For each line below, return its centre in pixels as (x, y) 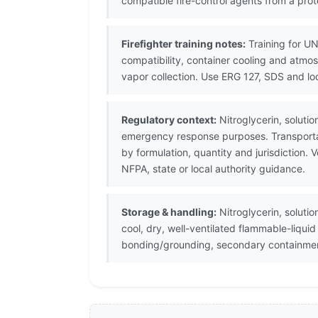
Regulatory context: (169, 120)
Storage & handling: (169, 212)
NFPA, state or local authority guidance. (213, 169)
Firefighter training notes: (183, 44)
